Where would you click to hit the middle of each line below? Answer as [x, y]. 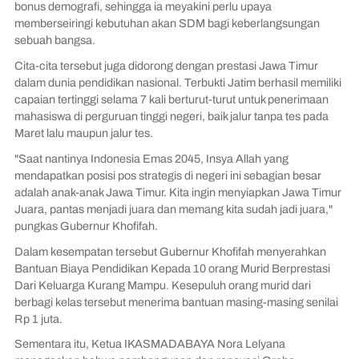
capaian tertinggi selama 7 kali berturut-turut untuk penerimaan [171, 100]
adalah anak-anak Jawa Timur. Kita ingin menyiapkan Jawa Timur [178, 192]
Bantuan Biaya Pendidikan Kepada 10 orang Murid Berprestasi [172, 268]
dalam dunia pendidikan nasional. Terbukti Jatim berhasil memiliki [178, 83]
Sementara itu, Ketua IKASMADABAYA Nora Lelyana [150, 344]
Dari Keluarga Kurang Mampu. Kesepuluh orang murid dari [163, 285]
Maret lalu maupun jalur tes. [85, 133]
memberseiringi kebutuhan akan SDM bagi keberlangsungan [167, 24]
